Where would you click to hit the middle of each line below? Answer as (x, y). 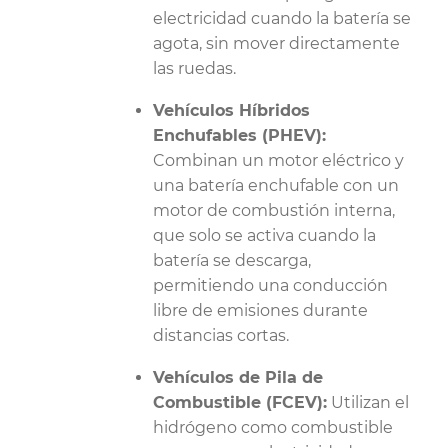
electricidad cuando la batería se (282, 18)
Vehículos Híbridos (231, 110)
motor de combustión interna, (274, 210)
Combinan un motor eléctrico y (278, 160)
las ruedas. (194, 68)
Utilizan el (368, 402)
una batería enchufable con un (276, 185)
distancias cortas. (221, 335)
